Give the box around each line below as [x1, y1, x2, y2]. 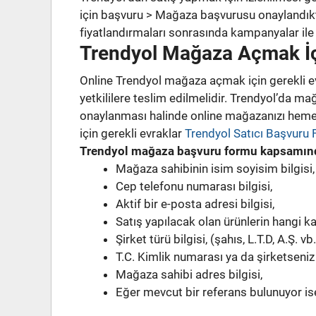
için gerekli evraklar [80, 126, 185, 140]
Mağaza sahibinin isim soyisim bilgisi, [116, 161, 315, 176]
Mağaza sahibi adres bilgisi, [116, 267, 262, 281]
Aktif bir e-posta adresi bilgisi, [116, 196, 274, 211]
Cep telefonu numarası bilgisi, [116, 178, 272, 193]
